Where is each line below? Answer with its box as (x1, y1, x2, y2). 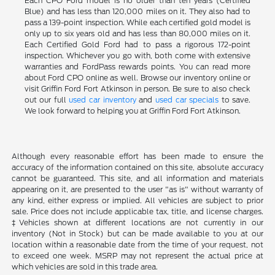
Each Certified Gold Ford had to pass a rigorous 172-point (24, 39, 251, 49)
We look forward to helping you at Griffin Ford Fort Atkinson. (24, 106, 241, 115)
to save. (219, 95, 251, 104)
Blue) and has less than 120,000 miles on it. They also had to (24, 6, 251, 16)
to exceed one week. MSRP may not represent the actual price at (12, 250, 263, 260)
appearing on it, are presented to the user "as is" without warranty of (12, 184, 263, 194)
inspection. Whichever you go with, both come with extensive (24, 50, 251, 60)
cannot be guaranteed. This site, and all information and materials (12, 173, 263, 183)
